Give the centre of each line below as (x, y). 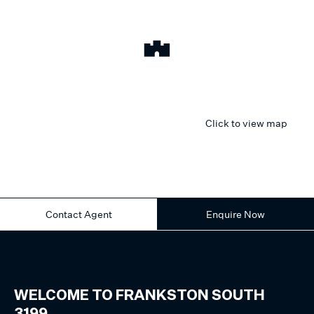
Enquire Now (235, 214)
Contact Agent (78, 214)
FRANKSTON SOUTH (190, 295)
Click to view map (246, 123)
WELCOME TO (65, 295)
